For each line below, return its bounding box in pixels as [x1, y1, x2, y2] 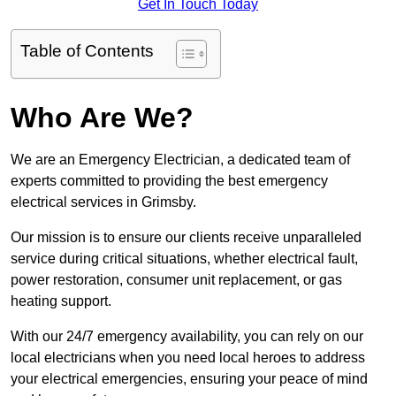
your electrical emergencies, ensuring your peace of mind [11, 371, 368, 387]
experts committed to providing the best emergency [11, 173, 328, 189]
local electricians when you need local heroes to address [11, 350, 365, 366]
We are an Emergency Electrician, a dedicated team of [11, 152, 350, 168]
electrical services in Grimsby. [11, 194, 196, 210]
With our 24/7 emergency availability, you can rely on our [11, 329, 363, 345]
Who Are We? [11, 102, 194, 134]
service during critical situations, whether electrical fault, [11, 251, 358, 267]
